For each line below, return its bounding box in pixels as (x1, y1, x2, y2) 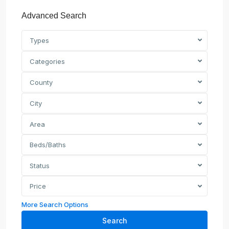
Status (30, 161, 50, 170)
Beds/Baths (30, 140, 66, 149)
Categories (30, 57, 65, 65)
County (30, 78, 53, 86)
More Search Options (21, 200, 88, 209)
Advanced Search (21, 11, 86, 20)
